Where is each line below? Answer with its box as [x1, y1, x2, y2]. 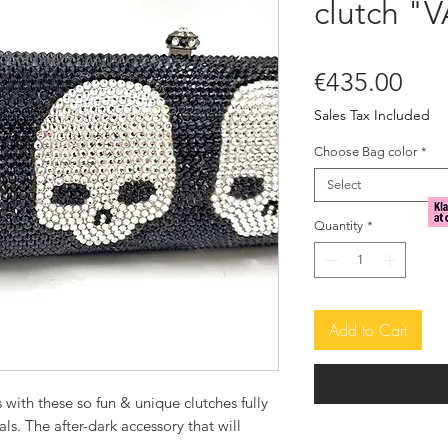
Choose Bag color [314, 144, 417, 160]
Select [327, 177, 361, 193]
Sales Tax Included [314, 106, 430, 125]
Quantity [314, 218, 363, 234]
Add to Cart [329, 318, 407, 341]
